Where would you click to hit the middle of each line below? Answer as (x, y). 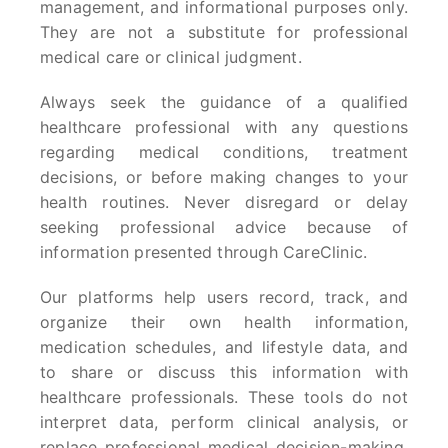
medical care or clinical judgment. (171, 57)
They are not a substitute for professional (224, 32)
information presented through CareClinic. (204, 252)
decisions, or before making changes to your (224, 177)
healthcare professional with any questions (224, 127)
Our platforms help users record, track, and (224, 297)
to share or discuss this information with (224, 372)
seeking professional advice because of (224, 227)
